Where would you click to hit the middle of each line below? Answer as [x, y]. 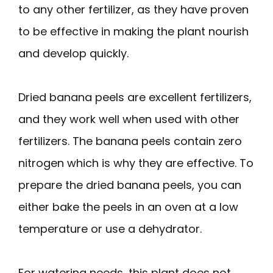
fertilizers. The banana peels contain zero [130, 141]
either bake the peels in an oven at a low [128, 207]
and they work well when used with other [129, 119]
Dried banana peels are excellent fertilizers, [135, 97]
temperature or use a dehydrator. [110, 229]
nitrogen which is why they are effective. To [136, 163]
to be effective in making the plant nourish [133, 31]
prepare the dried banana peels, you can [130, 185]
